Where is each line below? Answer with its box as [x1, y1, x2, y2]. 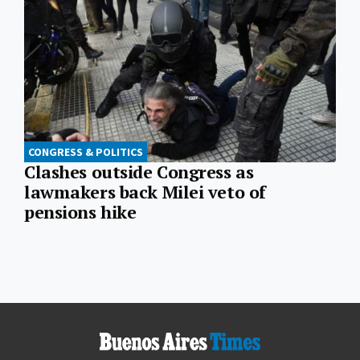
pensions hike [24, 201, 137, 224]
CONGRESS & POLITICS [28, 145, 143, 160]
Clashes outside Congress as [24, 161, 254, 184]
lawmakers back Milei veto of [24, 181, 266, 204]
